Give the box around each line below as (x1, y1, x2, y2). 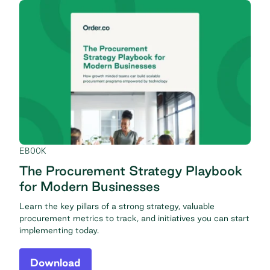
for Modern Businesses (19, 179, 160, 194)
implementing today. (19, 225, 99, 236)
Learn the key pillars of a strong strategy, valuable (19, 201, 215, 212)
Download (30, 257, 81, 269)
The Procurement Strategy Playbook (19, 163, 242, 178)
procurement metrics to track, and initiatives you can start (19, 213, 250, 224)
